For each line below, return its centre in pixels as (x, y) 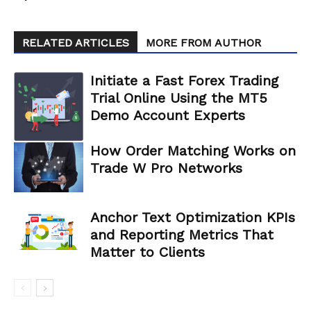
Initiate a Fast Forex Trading (184, 80)
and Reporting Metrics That (182, 234)
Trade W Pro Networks (166, 168)
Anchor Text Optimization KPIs (193, 217)
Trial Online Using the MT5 (179, 98)
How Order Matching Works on (193, 150)
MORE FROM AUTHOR (203, 42)
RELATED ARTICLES (76, 42)
